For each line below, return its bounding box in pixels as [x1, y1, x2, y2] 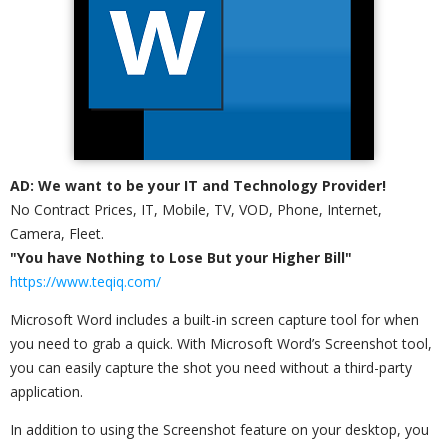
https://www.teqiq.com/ [10, 272, 161, 291]
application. [10, 382, 83, 401]
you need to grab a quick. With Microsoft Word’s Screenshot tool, [10, 334, 432, 353]
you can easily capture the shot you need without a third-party [10, 358, 412, 377]
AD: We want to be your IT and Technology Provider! [10, 176, 386, 195]
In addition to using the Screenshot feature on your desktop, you [10, 420, 429, 439]
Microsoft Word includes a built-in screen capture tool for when [10, 310, 419, 329]
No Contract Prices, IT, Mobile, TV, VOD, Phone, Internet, [10, 200, 382, 219]
